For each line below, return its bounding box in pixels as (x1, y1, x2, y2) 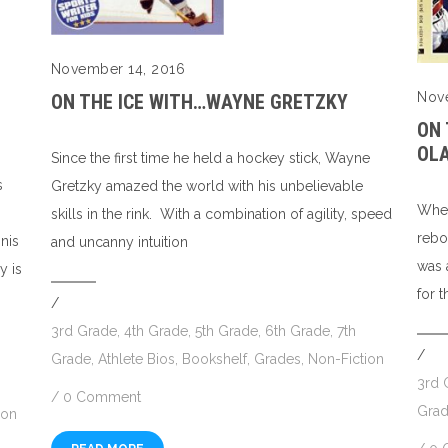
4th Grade (123, 323, 188, 340)
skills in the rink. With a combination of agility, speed (50, 206, 392, 223)
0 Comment (62, 389, 141, 406)
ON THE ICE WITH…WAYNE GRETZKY (50, 90, 348, 115)
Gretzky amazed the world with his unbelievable (50, 178, 363, 195)
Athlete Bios (97, 351, 175, 368)
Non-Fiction (307, 351, 384, 368)
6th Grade (264, 323, 330, 340)
